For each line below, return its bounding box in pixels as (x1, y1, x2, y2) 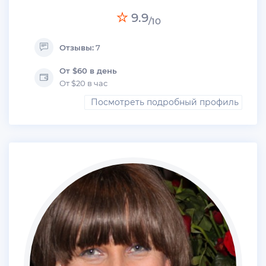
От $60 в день (59, 66, 117, 76)
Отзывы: (59, 43, 94, 53)
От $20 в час (59, 78, 107, 88)
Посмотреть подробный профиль (91, 97, 239, 108)
